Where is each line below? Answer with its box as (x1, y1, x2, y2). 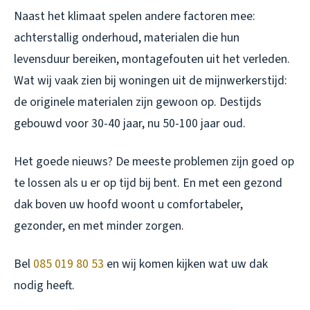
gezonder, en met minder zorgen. (14, 217, 184, 235)
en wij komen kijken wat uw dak (104, 255, 268, 273)
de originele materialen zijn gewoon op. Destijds (14, 93, 262, 111)
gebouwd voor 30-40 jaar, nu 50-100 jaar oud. (14, 115, 246, 133)
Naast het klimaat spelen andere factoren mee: (14, 8, 255, 26)
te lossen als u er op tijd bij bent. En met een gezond (14, 174, 282, 192)
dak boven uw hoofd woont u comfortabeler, (14, 196, 243, 214)
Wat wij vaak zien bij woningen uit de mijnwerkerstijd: (14, 72, 287, 90)
